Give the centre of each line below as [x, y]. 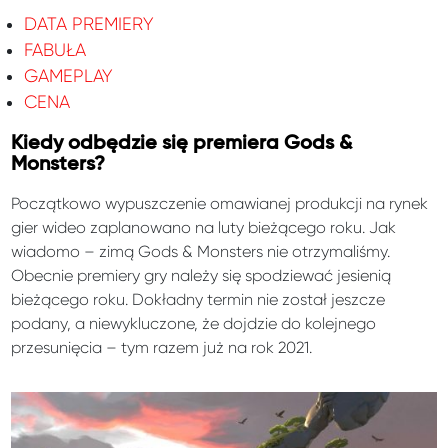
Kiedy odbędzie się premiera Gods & [182, 144]
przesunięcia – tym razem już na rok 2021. [162, 348]
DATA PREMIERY [88, 24]
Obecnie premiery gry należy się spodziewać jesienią [201, 276]
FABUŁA [54, 50]
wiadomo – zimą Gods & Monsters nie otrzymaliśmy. [201, 252]
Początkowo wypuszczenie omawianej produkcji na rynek [220, 204]
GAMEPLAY [67, 76]
